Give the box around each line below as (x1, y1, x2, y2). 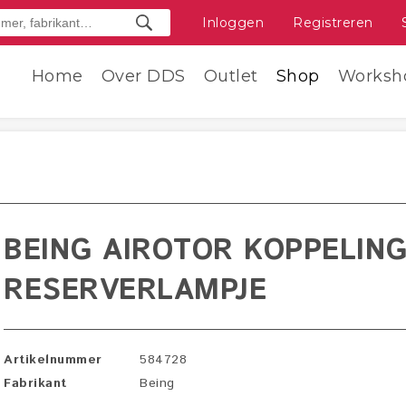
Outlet (203, 66, 258, 86)
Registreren (293, 14, 373, 31)
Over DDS (101, 66, 186, 86)
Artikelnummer (4, 351, 102, 369)
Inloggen (202, 14, 264, 31)
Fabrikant (4, 374, 67, 392)
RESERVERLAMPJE (4, 270, 266, 312)
